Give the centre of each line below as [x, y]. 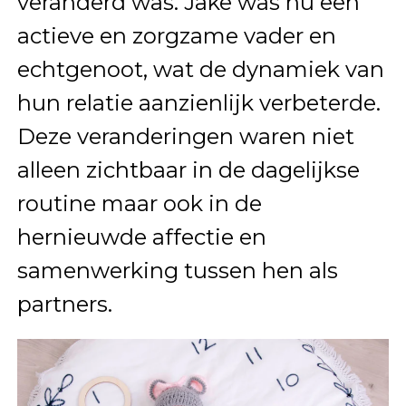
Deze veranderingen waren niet [185, 137]
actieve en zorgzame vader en [176, 36]
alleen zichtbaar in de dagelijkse [188, 170]
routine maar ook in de [139, 204]
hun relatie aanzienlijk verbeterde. [198, 103]
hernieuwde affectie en [141, 237]
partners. [64, 304]
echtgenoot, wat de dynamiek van [200, 70]
